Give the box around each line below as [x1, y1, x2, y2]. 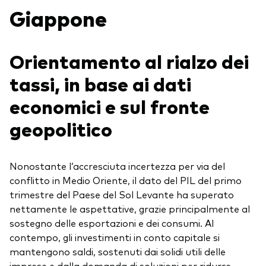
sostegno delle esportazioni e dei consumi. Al [9, 216, 214, 230]
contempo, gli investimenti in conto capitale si [9, 230, 220, 244]
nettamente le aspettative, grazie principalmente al [9, 202, 250, 216]
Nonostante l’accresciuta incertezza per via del [9, 159, 225, 173]
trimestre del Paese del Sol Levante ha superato [9, 188, 234, 201]
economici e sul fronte [9, 93, 210, 119]
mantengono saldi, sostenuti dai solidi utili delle [9, 245, 226, 258]
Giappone [9, 3, 107, 33]
